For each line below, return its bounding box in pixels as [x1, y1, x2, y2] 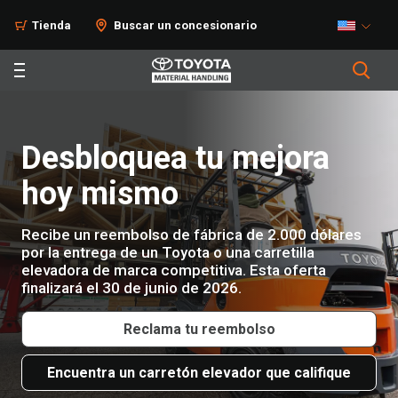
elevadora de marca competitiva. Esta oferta [21, 261, 326, 279]
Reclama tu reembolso [123, 321, 275, 338]
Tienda [32, 19, 71, 32]
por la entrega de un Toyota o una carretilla [21, 243, 314, 261]
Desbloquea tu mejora [21, 139, 330, 177]
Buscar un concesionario [114, 19, 257, 32]
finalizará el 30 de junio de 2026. [21, 279, 242, 297]
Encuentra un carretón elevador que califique [47, 364, 351, 381]
